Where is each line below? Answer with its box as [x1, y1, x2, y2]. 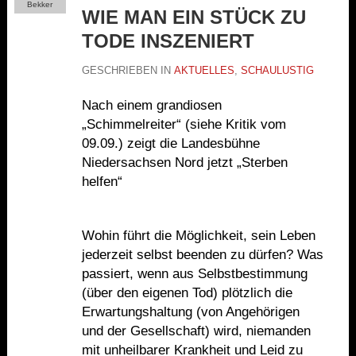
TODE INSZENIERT [81, 30, 254, 52]
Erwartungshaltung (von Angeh [81, 304, 263, 320]
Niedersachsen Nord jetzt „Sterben [81, 155, 288, 171]
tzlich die [238, 285, 292, 301]
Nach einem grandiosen [81, 98, 222, 114]
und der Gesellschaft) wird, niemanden [81, 323, 311, 339]
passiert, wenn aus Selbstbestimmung [81, 266, 308, 282]
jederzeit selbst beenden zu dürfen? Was [81, 247, 323, 263]
